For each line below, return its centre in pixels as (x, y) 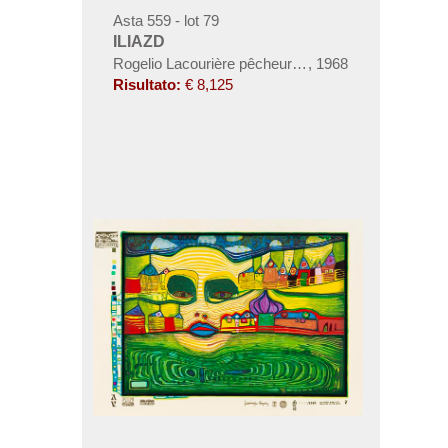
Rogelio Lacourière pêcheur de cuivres (238, 64)
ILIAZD (138, 42)
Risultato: (146, 85)
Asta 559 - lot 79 (165, 21)
